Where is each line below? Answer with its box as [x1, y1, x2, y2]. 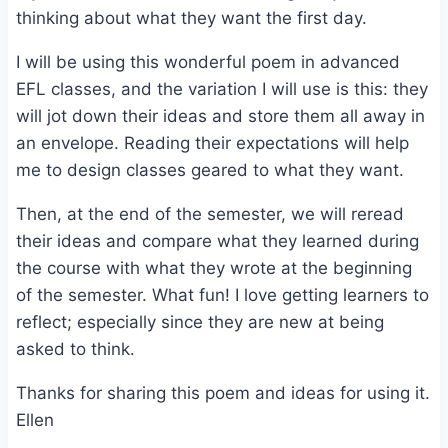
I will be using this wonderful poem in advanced [16, 51, 400, 72]
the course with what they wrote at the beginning [16, 257, 412, 278]
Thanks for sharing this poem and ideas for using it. [16, 382, 430, 403]
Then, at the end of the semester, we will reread [16, 203, 404, 224]
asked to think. [16, 338, 135, 359]
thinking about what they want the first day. [16, 7, 367, 28]
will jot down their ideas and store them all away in [16, 105, 425, 126]
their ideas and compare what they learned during [16, 230, 419, 251]
